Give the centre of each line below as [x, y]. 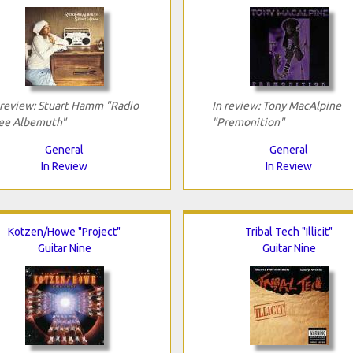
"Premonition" [248, 122]
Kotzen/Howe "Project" [64, 231]
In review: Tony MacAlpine [276, 105]
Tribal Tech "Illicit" [289, 231]
